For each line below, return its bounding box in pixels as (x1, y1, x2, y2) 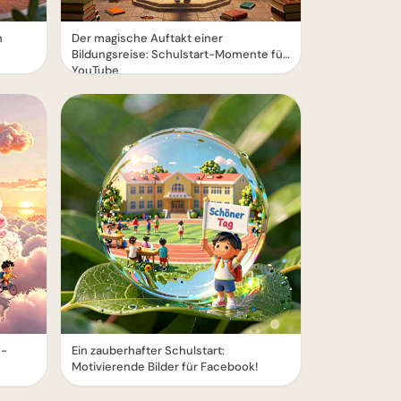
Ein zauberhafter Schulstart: (72, 343, 225, 358)
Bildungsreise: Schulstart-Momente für (72, 47, 287, 62)
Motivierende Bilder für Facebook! (72, 359, 259, 374)
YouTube (72, 63, 119, 78)
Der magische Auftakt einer (72, 30, 223, 46)
